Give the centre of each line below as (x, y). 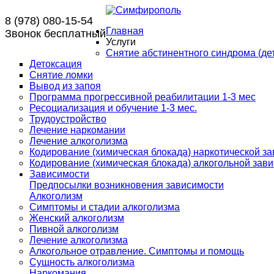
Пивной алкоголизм (74, 229)
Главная (125, 31)
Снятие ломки (61, 75)
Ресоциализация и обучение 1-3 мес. (113, 108)
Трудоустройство (68, 119)
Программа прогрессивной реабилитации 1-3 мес (143, 97)
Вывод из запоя (65, 86)
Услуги (121, 42)
